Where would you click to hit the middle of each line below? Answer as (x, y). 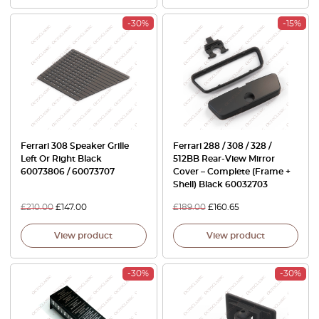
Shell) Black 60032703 (220, 184)
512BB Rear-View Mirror (224, 159)
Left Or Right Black (61, 159)
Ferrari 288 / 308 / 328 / (222, 146)
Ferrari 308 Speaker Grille (75, 146)
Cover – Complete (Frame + (231, 172)
